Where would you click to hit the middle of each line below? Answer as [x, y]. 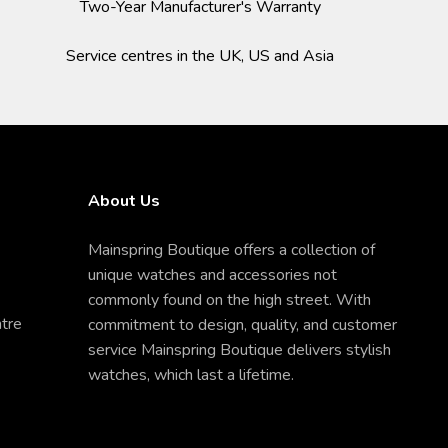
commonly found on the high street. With [229, 300]
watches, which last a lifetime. [191, 375]
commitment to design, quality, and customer [242, 325]
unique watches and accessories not [212, 275]
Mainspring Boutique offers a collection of [231, 250]
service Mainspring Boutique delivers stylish [239, 350]
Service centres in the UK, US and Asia [200, 56]
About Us [124, 201]
